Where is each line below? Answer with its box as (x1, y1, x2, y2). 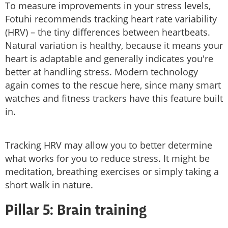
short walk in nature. (5, 179, 96, 191)
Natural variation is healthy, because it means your (5, 39, 223, 52)
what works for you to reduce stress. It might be (5, 152, 210, 165)
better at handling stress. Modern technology (5, 66, 198, 78)
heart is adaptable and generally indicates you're (5, 52, 213, 65)
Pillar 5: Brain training (5, 204, 147, 219)
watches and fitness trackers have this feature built (5, 92, 223, 105)
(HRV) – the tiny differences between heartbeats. (5, 26, 210, 39)
